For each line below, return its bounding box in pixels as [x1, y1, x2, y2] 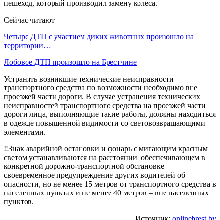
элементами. [4, 127, 46, 136]
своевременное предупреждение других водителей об [4, 170, 185, 179]
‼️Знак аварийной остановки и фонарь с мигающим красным [4, 144, 208, 153]
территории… [4, 41, 51, 50]
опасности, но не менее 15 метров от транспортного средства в [4, 179, 216, 188]
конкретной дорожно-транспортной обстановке [4, 162, 164, 170]
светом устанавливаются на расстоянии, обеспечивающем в [4, 153, 205, 162]
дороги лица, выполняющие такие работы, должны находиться [4, 110, 216, 118]
